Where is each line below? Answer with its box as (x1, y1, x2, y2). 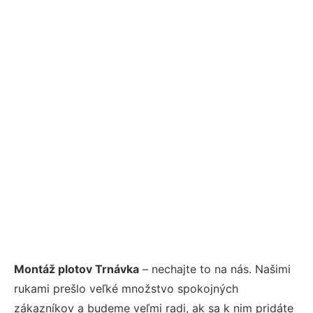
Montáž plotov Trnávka (14, 261, 139, 276)
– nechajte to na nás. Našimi (139, 261, 291, 276)
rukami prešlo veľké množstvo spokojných (14, 281, 238, 296)
